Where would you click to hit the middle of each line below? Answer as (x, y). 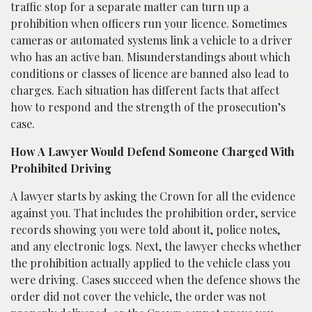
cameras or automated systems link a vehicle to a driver (151, 40)
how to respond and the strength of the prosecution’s (148, 107)
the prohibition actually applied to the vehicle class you (150, 263)
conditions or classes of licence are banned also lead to (150, 73)
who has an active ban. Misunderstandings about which (150, 56)
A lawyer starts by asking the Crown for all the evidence (153, 196)
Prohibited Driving (61, 168)
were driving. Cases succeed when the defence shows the (155, 279)
